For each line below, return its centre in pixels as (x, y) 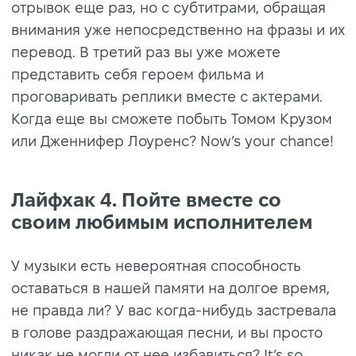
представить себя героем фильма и (137, 74)
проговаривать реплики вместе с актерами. (167, 96)
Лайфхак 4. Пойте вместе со (146, 199)
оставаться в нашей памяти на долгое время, (170, 288)
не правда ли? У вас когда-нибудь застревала (174, 310)
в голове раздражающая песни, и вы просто (167, 332)
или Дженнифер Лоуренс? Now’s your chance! (172, 141)
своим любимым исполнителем (162, 222)
